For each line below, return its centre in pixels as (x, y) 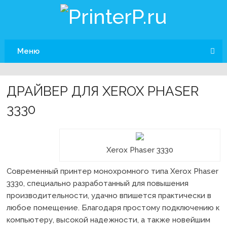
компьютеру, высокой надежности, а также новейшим (109, 220)
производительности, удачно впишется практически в (109, 196)
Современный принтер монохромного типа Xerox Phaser (113, 172)
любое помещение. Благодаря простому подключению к (113, 208)
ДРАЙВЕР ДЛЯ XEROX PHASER (103, 91)
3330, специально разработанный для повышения (98, 184)
